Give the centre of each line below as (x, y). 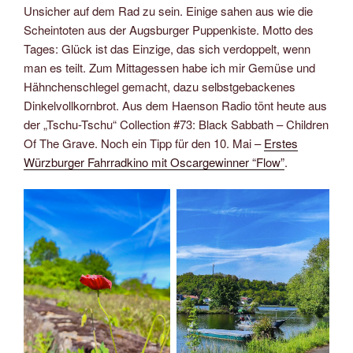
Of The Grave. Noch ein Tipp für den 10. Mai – (144, 143)
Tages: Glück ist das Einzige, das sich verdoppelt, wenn (167, 48)
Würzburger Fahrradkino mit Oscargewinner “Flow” (154, 162)
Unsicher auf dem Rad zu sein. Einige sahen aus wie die (168, 10)
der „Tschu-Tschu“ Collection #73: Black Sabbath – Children (176, 124)
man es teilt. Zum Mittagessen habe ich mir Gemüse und (169, 67)
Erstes (281, 143)
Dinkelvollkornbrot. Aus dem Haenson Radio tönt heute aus (175, 105)
